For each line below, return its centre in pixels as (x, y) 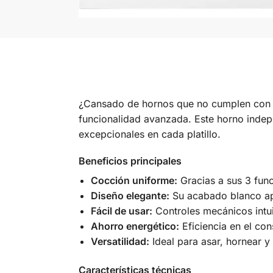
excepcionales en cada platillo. (149, 134)
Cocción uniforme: (134, 181)
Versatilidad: (120, 242)
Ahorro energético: (135, 226)
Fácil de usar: (121, 211)
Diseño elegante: (130, 196)
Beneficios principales (130, 161)
